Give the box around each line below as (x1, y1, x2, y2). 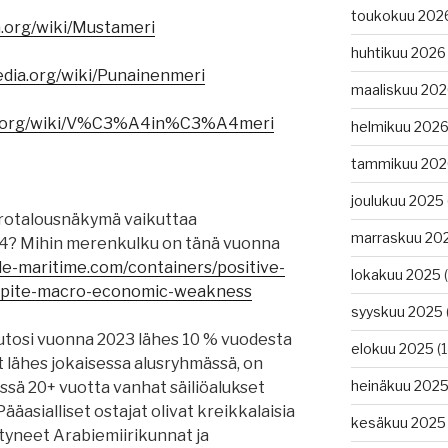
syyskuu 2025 (350, 303, 443, 321)
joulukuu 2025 (350, 192, 444, 210)
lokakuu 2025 (350, 266, 441, 284)
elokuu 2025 (350, 340, 434, 358)
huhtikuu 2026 (350, 44, 446, 62)
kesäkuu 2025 (350, 414, 446, 432)
